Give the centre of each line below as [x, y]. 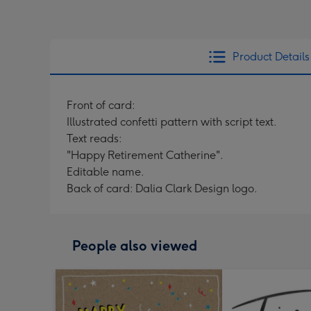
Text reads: [94, 138]
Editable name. [106, 172]
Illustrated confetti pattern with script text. [172, 122]
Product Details [271, 57]
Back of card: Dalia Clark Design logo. [162, 188]
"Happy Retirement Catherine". [145, 155]
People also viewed [135, 246]
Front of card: [101, 105]
